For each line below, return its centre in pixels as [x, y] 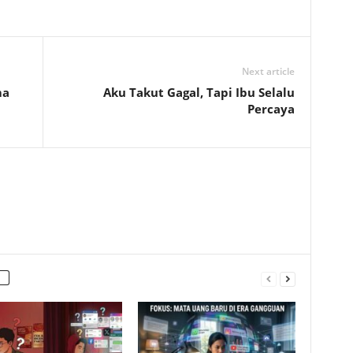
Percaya [271, 109]
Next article [268, 71]
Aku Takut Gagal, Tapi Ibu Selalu [199, 92]
